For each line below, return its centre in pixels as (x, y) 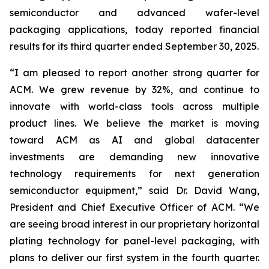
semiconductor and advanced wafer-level (134, 13)
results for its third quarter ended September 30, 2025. (134, 46)
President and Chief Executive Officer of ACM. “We (134, 207)
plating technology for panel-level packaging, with (134, 241)
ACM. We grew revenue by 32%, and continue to (134, 89)
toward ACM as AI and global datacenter (134, 140)
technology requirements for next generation (134, 174)
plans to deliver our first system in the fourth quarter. (134, 258)
